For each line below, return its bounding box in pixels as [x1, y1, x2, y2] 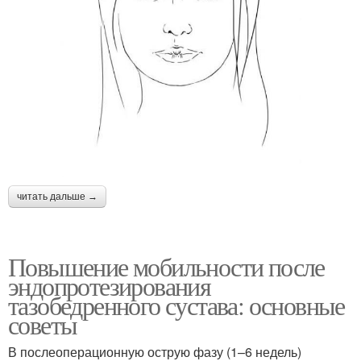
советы [8, 306, 77, 342]
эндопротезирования [8, 268, 211, 303]
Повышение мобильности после [8, 248, 325, 284]
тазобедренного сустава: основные [8, 287, 345, 322]
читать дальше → [17, 190, 98, 202]
